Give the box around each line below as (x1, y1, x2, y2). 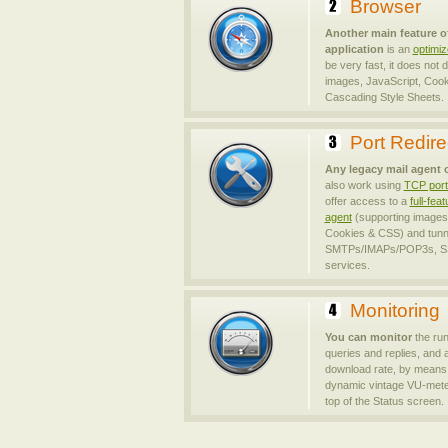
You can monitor (324, 331, 412, 343)
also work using (324, 179, 404, 191)
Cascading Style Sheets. (324, 91, 444, 103)
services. (324, 259, 370, 271)
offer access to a (324, 195, 410, 207)
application (324, 43, 384, 55)
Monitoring (349, 300, 440, 321)
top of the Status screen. (324, 395, 444, 407)
